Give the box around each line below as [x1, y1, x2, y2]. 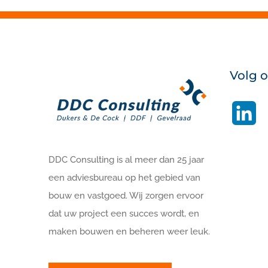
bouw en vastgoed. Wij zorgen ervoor [48, 190, 204, 201]
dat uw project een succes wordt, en [48, 208, 200, 219]
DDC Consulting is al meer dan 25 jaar [48, 154, 205, 165]
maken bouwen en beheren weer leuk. [48, 226, 211, 237]
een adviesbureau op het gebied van [48, 172, 201, 183]
